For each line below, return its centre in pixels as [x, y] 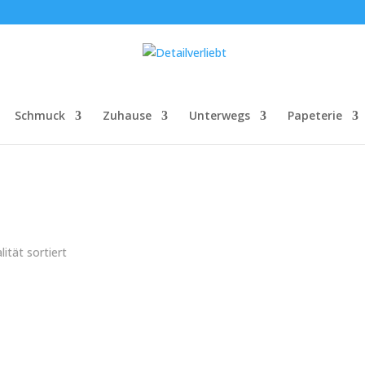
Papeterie [315, 115]
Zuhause [127, 115]
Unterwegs [220, 115]
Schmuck [40, 115]
